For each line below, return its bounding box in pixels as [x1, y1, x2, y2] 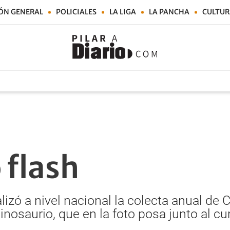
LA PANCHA [149, 7, 189, 16]
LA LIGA [109, 7, 136, 16]
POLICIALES [56, 7, 97, 16]
